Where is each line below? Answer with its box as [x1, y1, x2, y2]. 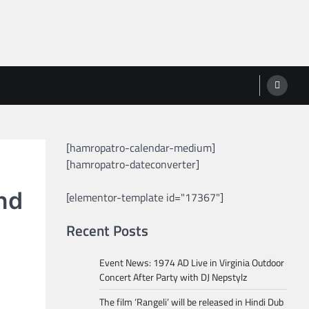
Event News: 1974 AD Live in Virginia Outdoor [99, 255, 284, 270]
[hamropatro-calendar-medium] [66, 139, 215, 156]
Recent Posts [66, 219, 148, 241]
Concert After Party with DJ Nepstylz [99, 270, 247, 284]
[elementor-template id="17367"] [66, 189, 223, 206]
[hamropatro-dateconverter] [66, 156, 199, 172]
